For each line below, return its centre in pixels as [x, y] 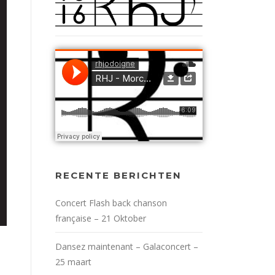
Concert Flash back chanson [111, 203]
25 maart [73, 261]
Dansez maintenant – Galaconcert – [127, 246]
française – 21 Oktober [101, 218]
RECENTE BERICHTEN [118, 175]
